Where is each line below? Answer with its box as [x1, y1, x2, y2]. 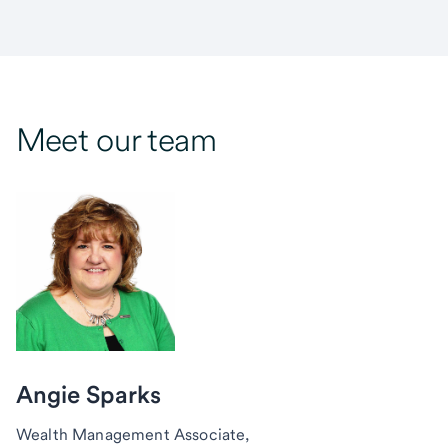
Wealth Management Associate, [16, 425, 250, 444]
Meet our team [16, 120, 217, 159]
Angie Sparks [16, 380, 161, 409]
